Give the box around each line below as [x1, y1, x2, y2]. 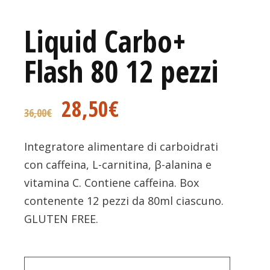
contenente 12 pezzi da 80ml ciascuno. [24, 193, 224, 208]
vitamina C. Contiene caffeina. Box [24, 175, 199, 190]
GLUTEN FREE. [24, 211, 99, 226]
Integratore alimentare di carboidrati [24, 139, 219, 154]
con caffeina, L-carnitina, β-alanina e [24, 157, 212, 172]
